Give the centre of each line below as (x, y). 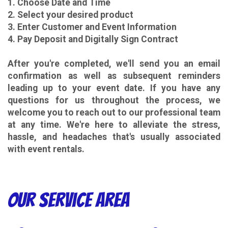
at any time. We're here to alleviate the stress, (114, 125)
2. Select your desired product (70, 15)
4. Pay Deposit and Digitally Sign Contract (93, 39)
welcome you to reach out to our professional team (114, 113)
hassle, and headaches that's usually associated (114, 137)
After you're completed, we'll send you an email (114, 64)
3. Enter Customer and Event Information (92, 27)
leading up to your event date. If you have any (114, 88)
